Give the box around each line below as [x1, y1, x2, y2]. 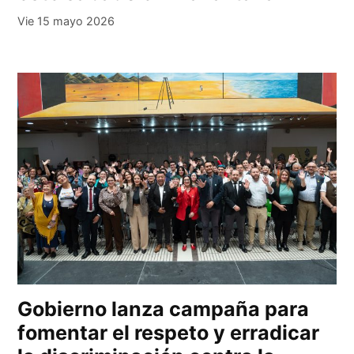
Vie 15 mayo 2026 [17, 13, 115, 28]
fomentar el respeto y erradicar [17, 321, 320, 345]
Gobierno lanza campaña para [17, 297, 310, 322]
